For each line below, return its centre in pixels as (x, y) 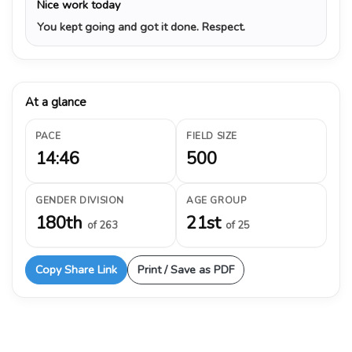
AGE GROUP (216, 200)
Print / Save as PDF (186, 269)
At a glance (56, 102)
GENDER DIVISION (80, 200)
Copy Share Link (76, 269)
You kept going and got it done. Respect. (141, 26)
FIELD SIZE (212, 136)
